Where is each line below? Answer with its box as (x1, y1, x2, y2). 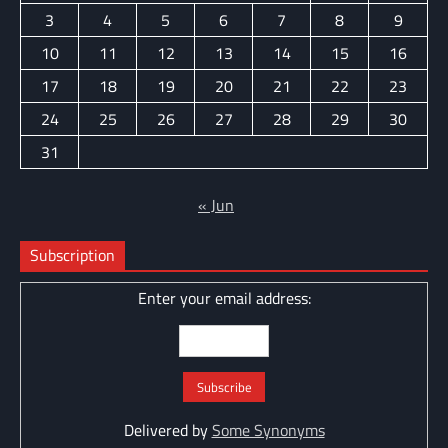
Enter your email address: (137, 286, 311, 311)
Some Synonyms (211, 417, 325, 442)
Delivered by (123, 417, 212, 442)
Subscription (30, 243, 115, 268)
